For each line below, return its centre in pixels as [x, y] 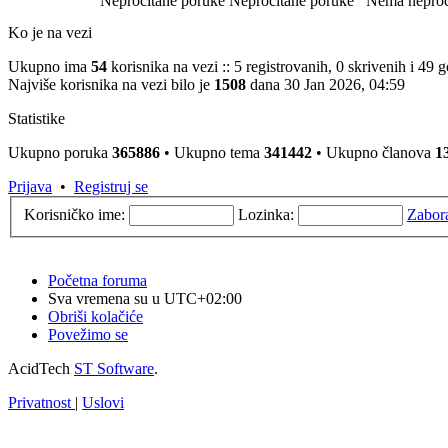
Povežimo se [88, 334]
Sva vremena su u [106, 298]
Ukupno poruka [60, 152]
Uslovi [103, 402]
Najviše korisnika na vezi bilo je [111, 84]
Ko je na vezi [50, 32]
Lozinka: [266, 214]
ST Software [114, 368]
